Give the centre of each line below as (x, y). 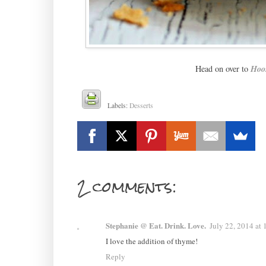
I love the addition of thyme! (151, 241)
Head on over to (223, 68)
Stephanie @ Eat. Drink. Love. (156, 225)
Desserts (142, 105)
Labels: (119, 105)
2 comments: (126, 187)
